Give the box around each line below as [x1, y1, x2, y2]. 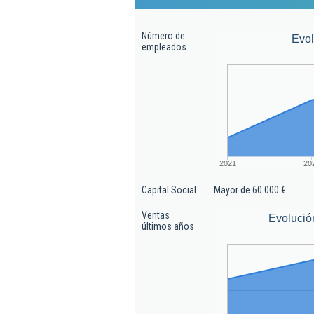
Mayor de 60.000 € [214, 184, 286, 196]
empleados [142, 41, 186, 53]
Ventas [142, 210, 170, 221]
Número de [142, 30, 185, 41]
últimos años [142, 221, 194, 232]
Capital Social [142, 184, 196, 196]
